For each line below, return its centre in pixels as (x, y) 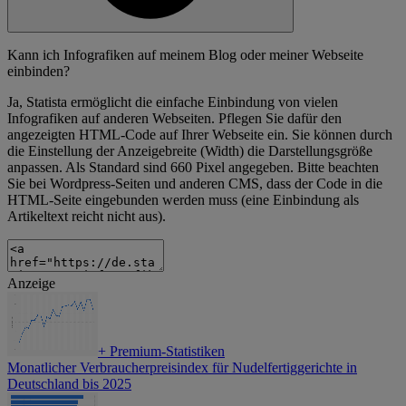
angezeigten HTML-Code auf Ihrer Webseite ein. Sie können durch (200, 135)
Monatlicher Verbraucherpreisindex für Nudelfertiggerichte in (182, 368)
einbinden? (39, 72)
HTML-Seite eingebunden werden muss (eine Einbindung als (183, 200)
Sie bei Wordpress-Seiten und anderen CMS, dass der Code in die (195, 184)
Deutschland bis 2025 (69, 384)
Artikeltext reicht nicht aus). (87, 217)
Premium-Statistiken (165, 352)
